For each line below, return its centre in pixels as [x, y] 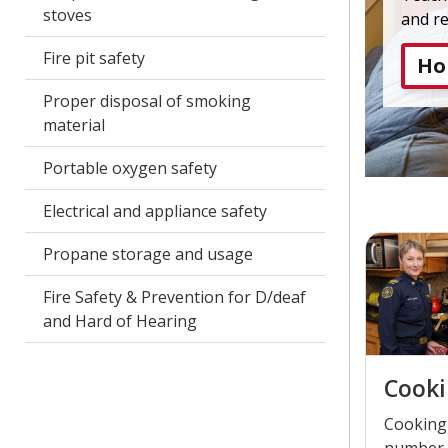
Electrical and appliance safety [154, 211]
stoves [67, 15]
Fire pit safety [93, 58]
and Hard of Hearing [119, 321]
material [73, 125]
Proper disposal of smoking [146, 101]
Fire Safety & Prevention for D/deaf [174, 297]
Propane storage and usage [147, 254]
